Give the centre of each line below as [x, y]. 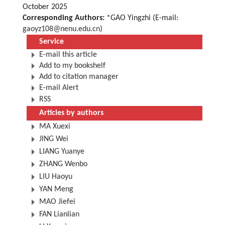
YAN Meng [56, 190]
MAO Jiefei [57, 202]
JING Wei [54, 139]
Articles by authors [71, 113]
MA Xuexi [55, 127]
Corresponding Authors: [64, 18]
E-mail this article [68, 55]
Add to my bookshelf [72, 66]
